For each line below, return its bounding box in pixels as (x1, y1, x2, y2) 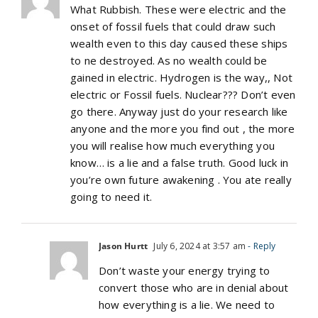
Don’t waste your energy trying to (99, 263, 270, 278)
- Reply (246, 239, 276, 252)
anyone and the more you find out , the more (70, 121, 295, 136)
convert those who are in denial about (99, 280, 289, 295)
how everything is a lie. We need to (99, 297, 275, 312)
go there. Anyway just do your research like (70, 104, 288, 119)
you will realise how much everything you (70, 138, 275, 153)
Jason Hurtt (99, 239, 148, 252)
